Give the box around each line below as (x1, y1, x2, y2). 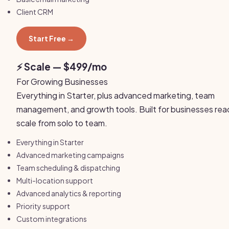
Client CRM (16, 7, 53, 16)
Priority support (16, 201, 70, 211)
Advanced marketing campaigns (16, 150, 124, 159)
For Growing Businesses (16, 76, 108, 87)
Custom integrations (16, 214, 87, 223)
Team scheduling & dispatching (16, 163, 120, 172)
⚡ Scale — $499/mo (16, 61, 107, 73)
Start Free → (29, 34, 74, 43)
